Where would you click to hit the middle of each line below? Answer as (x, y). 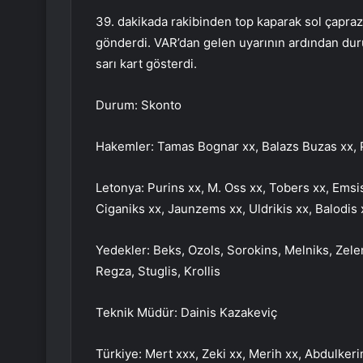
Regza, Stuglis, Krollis (158, 271)
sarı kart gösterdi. (146, 64)
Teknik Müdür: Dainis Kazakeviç (186, 313)
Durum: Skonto (139, 105)
